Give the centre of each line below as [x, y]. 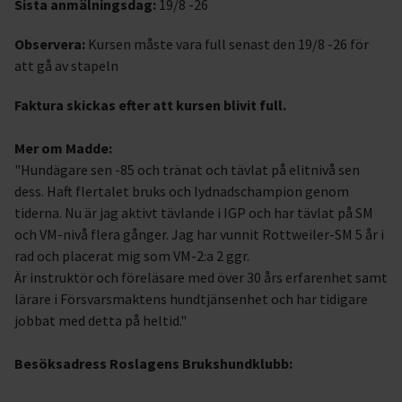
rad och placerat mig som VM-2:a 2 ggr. [132, 256]
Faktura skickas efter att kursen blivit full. [150, 105]
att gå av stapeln [66, 66]
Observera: [50, 44]
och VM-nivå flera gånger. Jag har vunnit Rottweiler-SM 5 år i [199, 234]
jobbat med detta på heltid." [100, 320]
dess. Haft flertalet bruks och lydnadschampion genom [182, 191]
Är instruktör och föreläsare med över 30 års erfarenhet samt [201, 277]
